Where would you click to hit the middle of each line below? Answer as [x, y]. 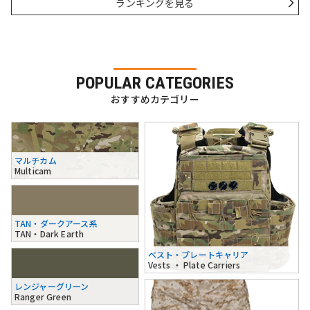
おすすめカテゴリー [155, 99]
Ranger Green [43, 296]
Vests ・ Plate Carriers [194, 265]
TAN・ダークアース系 [56, 223]
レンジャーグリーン [52, 286]
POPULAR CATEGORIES [155, 83]
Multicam [33, 171]
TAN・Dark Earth [49, 234]
